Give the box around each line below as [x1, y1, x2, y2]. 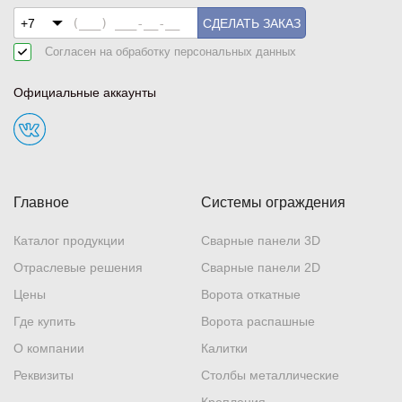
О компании [13, 341, 84, 356]
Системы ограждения [201, 195, 345, 211]
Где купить [13, 314, 75, 329]
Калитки [201, 341, 248, 356]
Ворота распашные [201, 314, 315, 329]
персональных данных [174, 45, 296, 59]
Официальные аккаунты [13, 85, 156, 100]
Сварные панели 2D [201, 260, 320, 275]
